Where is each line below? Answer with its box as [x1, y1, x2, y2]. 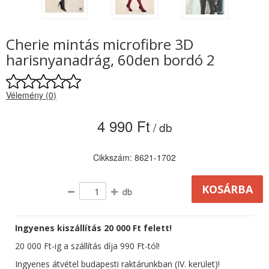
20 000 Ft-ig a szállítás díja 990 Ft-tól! [15, 240, 160, 252]
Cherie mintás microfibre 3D [6, 34, 193, 55]
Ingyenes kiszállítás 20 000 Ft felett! [15, 222, 172, 234]
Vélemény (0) [6, 89, 56, 101]
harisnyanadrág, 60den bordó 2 [6, 50, 215, 70]
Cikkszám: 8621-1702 [93, 151, 176, 164]
